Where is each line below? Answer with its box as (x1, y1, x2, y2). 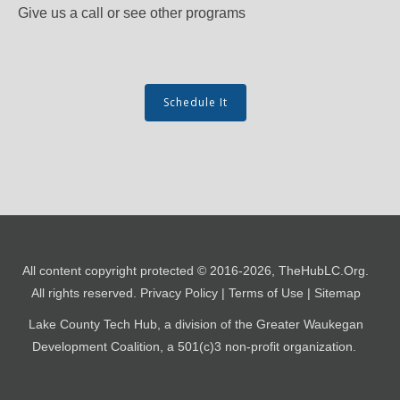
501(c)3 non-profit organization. (177, 339, 360, 354)
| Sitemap (303, 286, 361, 301)
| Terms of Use (221, 286, 304, 301)
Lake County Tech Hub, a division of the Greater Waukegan (28, 317, 363, 332)
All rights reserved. (30, 286, 140, 301)
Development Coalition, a (31, 339, 178, 354)
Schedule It (163, 95, 228, 111)
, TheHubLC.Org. (271, 263, 369, 279)
